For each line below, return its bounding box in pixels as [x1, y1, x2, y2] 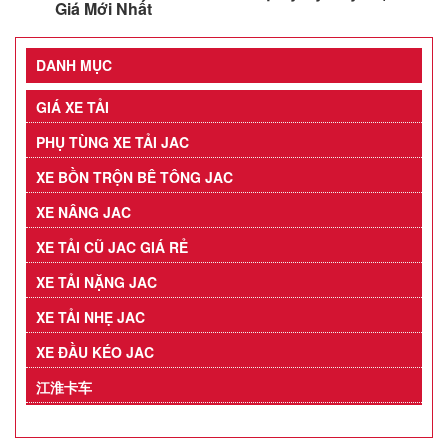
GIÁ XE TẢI [36, 97, 109, 118]
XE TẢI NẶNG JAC [36, 272, 157, 293]
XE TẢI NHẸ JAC [36, 307, 145, 328]
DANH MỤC [36, 55, 112, 76]
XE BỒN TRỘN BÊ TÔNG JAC [36, 167, 233, 188]
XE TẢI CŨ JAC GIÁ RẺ [36, 237, 188, 258]
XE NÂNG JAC [36, 202, 131, 223]
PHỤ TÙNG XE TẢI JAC [36, 132, 189, 153]
